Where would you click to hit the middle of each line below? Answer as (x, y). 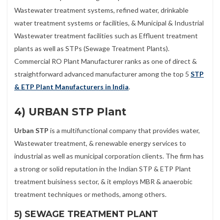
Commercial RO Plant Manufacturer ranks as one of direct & (106, 61)
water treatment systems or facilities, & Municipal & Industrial (109, 23)
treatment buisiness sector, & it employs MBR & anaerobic (103, 181)
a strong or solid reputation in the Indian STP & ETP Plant (103, 168)
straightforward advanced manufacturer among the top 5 (102, 74)
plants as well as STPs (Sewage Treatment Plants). (92, 49)
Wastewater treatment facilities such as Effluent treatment (106, 36)
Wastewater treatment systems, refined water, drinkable (101, 10)
